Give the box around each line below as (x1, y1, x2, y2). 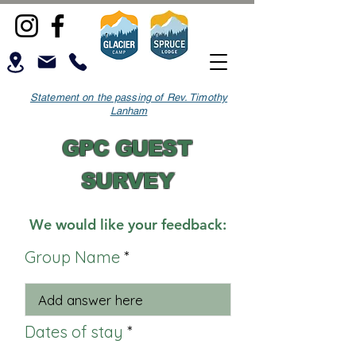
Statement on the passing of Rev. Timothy (29, 91, 228, 103)
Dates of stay (25, 322, 123, 342)
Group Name (25, 247, 120, 267)
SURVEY (80, 169, 174, 193)
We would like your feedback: (29, 215, 226, 234)
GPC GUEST (62, 137, 192, 161)
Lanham (110, 105, 148, 117)
